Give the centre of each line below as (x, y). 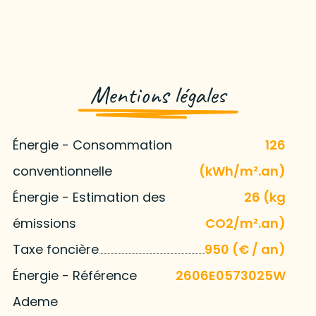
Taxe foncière (55, 249)
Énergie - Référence (74, 275)
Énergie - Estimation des (89, 197)
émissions (44, 223)
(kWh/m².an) (243, 171)
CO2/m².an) (246, 223)
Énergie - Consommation (92, 145)
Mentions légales (158, 95)
